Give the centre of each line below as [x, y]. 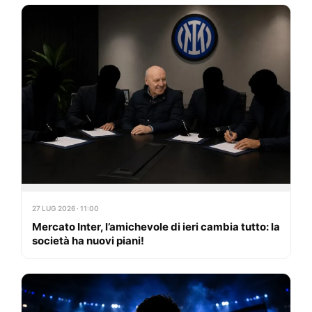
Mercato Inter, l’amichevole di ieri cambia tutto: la [156, 227]
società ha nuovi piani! [88, 241]
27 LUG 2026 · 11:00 [65, 209]
